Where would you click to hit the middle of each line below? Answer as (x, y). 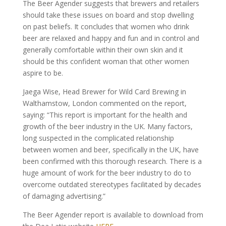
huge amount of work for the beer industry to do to (107, 173)
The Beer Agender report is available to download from (113, 215)
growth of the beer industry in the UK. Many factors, (107, 126)
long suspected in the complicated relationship (98, 138)
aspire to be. (43, 73)
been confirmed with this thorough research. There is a (112, 161)
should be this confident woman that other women (106, 61)
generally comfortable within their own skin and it (103, 50)
